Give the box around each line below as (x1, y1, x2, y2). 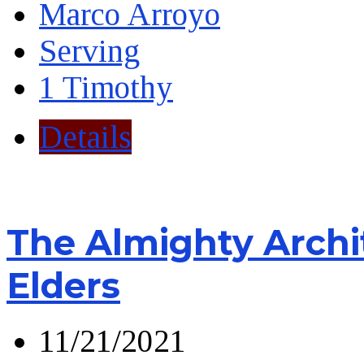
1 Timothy (39, 69, 173, 105)
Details (39, 119, 132, 154)
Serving (39, 32, 140, 68)
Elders (6, 263, 120, 307)
